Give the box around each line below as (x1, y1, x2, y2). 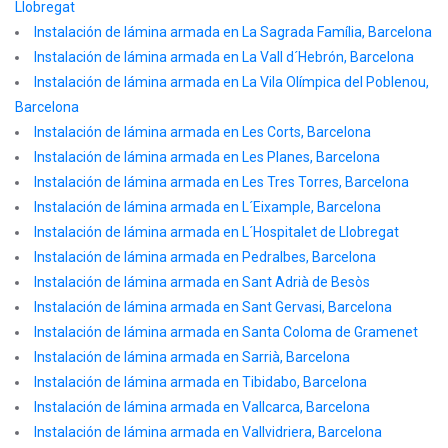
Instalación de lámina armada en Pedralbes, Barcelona (34, 249, 376, 265)
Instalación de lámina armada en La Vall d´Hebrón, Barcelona (34, 49, 414, 65)
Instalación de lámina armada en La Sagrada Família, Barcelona (34, 24, 432, 40)
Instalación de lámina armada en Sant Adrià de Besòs (34, 274, 370, 290)
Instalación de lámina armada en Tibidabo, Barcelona (34, 374, 367, 390)
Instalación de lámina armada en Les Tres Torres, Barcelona (34, 174, 409, 190)
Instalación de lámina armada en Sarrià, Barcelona (34, 349, 350, 365)
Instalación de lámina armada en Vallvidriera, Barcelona (34, 424, 382, 440)
